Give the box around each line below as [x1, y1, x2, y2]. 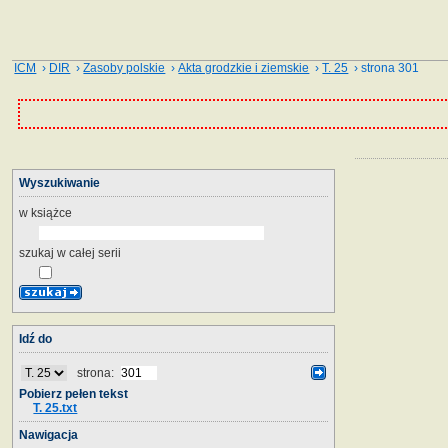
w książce [19, 205, 72, 220]
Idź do [19, 331, 52, 346]
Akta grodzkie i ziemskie [178, 61, 310, 75]
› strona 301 [348, 61, 420, 75]
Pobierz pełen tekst [19, 386, 128, 401]
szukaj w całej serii [19, 245, 121, 260]
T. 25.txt [33, 400, 78, 415]
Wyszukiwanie [19, 175, 100, 190]
